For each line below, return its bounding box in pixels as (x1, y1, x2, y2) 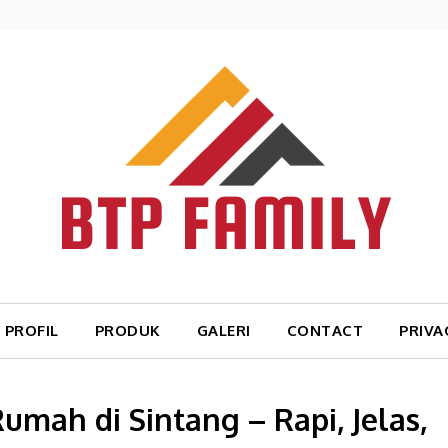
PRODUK (94, 321, 161, 340)
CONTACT (286, 321, 364, 340)
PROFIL (4, 321, 59, 340)
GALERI (196, 321, 251, 340)
